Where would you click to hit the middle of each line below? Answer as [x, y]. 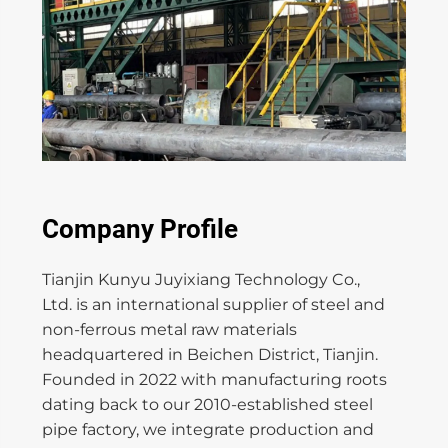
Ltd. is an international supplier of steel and [213, 304]
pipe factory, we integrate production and [207, 429]
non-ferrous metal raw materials [169, 329]
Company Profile [139, 228]
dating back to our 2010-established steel [207, 404]
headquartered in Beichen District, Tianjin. [209, 354]
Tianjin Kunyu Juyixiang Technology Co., [200, 279]
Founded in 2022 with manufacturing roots [214, 379]
